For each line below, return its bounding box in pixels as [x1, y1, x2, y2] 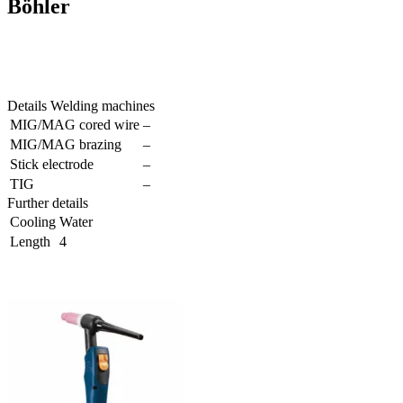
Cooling [10, 214, 56, 230]
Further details [7, 195, 88, 211]
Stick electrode [10, 157, 94, 173]
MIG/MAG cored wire [10, 117, 139, 133]
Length [10, 234, 50, 250]
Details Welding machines [7, 98, 155, 114]
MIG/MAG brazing [10, 137, 121, 153]
